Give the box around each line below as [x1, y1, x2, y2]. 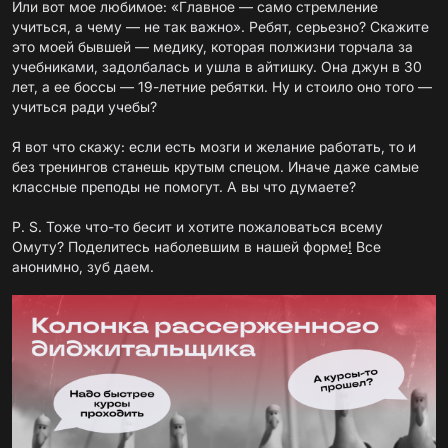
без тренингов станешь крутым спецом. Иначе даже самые [12, 158, 419, 175]
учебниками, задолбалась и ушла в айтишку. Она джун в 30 [12, 58, 422, 75]
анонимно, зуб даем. [12, 258, 154, 275]
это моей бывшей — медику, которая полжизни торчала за [12, 38, 413, 55]
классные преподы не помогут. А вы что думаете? [12, 178, 356, 195]
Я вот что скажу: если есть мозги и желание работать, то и [12, 138, 416, 155]
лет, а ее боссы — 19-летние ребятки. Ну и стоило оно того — [12, 78, 432, 95]
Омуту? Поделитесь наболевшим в [12, 238, 256, 255]
